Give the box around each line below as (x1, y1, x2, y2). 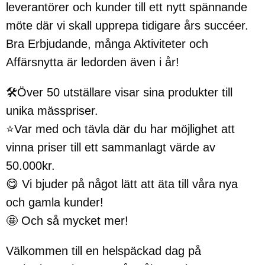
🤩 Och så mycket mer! (6, 214, 128, 227)
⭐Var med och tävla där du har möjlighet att (6, 122, 235, 135)
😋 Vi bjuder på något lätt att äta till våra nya (6, 177, 238, 190)
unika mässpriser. (6, 104, 98, 117)
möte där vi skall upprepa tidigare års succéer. (6, 19, 248, 32)
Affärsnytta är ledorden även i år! (6, 56, 179, 69)
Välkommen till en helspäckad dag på (6, 244, 201, 257)
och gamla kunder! (6, 196, 104, 209)
